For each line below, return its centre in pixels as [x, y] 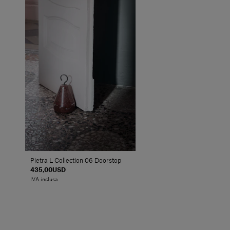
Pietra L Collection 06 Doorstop [76, 161]
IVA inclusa [44, 180]
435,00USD [48, 170]
